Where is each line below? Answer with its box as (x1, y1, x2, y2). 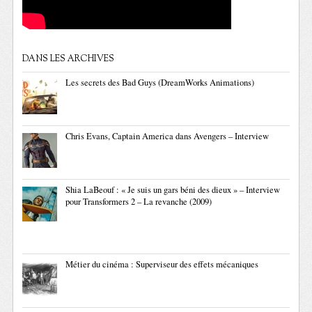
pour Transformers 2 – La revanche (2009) (65, 196, 212, 208)
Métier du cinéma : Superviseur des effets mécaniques (65, 258, 259, 271)
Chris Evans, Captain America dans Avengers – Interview (65, 130, 270, 143)
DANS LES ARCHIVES (22, 53, 115, 66)
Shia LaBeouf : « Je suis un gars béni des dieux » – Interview (65, 184, 281, 196)
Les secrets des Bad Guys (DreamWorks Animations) (65, 77, 255, 89)
